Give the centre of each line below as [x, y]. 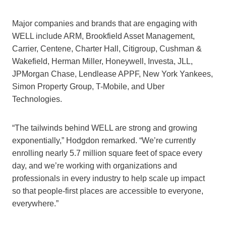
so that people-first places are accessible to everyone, [108, 191]
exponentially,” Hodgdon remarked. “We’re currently [104, 141]
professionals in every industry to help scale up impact [108, 179]
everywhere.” [35, 204]
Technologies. [37, 99]
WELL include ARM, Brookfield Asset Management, [103, 36]
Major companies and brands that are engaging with [105, 24]
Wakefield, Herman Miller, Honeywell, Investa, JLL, [102, 62]
